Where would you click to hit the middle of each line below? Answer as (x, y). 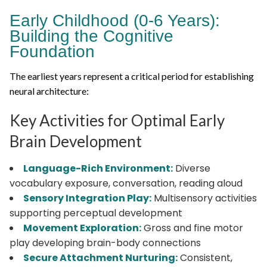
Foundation (52, 51)
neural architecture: (49, 91)
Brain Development (76, 141)
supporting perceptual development (96, 213)
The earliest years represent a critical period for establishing (132, 76)
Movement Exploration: (82, 228)
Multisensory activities (204, 198)
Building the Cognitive (91, 36)
